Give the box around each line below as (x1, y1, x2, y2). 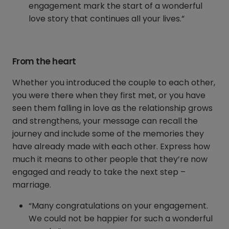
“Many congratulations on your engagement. (29, 200, 208, 212)
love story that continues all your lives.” (29, 13, 185, 25)
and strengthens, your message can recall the (12, 115, 198, 127)
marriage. (12, 179, 51, 191)
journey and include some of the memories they (12, 128, 204, 140)
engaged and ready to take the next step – (12, 166, 186, 178)
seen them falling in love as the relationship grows (12, 102, 213, 114)
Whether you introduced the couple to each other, (12, 77, 215, 89)
